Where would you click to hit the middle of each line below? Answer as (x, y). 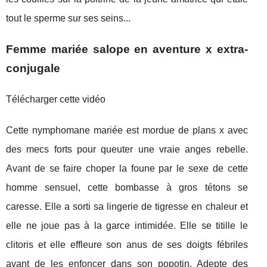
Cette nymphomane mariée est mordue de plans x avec (127, 130)
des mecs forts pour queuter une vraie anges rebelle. (127, 149)
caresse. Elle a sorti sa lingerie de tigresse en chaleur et (127, 206)
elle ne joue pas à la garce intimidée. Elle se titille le (127, 225)
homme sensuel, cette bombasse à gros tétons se (127, 187)
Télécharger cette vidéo (56, 99)
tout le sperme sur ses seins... (68, 18)
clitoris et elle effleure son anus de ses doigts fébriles (127, 244)
